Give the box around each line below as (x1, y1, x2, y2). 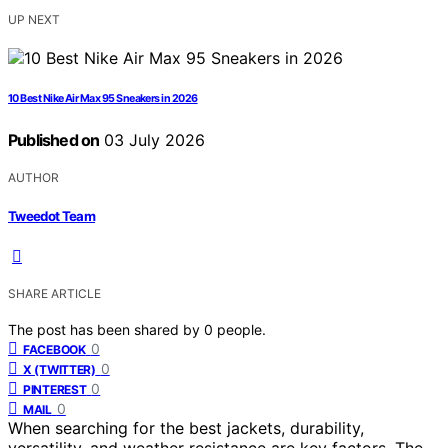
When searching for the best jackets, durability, (8, 417, 364, 438)
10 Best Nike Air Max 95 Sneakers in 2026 (8, 92, 198, 106)
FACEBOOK (23, 341, 86, 357)
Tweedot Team (8, 207, 96, 224)
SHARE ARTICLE (8, 285, 101, 301)
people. (217, 320, 266, 338)
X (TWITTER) (23, 361, 96, 377)
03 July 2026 (99, 130, 206, 151)
